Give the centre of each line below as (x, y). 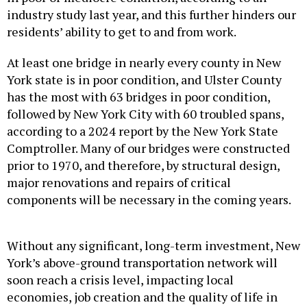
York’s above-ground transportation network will (142, 263)
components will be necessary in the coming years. (149, 200)
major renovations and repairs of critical (119, 183)
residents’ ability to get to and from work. (122, 32)
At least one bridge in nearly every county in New (144, 63)
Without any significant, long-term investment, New (153, 246)
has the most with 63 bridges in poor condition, (138, 97)
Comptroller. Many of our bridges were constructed (148, 148)
